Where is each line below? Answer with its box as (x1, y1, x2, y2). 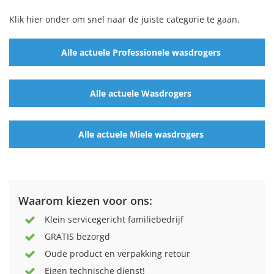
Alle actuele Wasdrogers (90, 87, 191, 99)
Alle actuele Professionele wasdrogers (61, 46, 221, 58)
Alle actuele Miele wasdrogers (78, 128, 204, 140)
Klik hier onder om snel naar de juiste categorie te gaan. (9, 13, 240, 26)
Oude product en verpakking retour (45, 248, 190, 260)
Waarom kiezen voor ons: (18, 193, 152, 209)
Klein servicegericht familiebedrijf (45, 213, 183, 226)
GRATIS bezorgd (45, 231, 110, 243)
